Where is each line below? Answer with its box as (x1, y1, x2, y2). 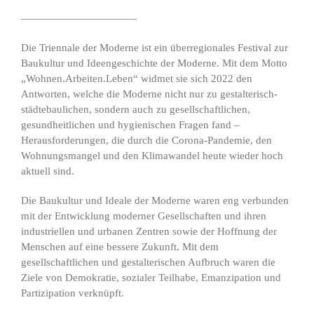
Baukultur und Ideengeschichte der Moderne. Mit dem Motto (21, 57, 287, 69)
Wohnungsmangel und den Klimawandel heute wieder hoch (21, 150, 283, 162)
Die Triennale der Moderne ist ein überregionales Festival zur (21, 42, 288, 54)
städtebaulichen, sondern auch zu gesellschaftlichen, (21, 104, 250, 116)
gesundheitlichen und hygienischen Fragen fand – (21, 119, 240, 131)
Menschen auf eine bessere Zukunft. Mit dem (21, 241, 219, 253)
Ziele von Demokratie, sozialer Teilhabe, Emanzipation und (21, 272, 281, 284)
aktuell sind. (21, 165, 74, 177)
